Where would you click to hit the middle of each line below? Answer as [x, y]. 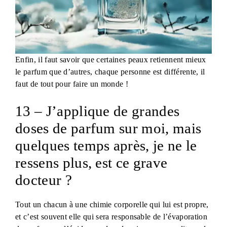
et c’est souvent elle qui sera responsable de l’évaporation [111, 216]
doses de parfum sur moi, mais [108, 128]
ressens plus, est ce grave [91, 162]
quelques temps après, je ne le [106, 145]
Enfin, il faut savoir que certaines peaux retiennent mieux [111, 59]
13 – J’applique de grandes [98, 111]
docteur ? [44, 180]
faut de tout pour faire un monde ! [72, 84]
